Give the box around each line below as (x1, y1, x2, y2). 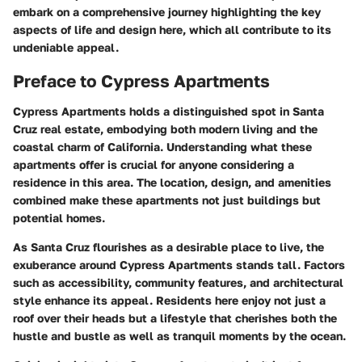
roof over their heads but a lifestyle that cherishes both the (13, 311, 337, 325)
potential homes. (13, 211, 105, 225)
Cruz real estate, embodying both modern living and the (13, 122, 318, 136)
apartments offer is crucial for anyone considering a (13, 158, 294, 171)
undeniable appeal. (13, 40, 119, 54)
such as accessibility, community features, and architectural (13, 276, 343, 289)
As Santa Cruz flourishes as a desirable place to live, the (13, 240, 324, 254)
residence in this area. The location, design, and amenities (13, 175, 331, 189)
